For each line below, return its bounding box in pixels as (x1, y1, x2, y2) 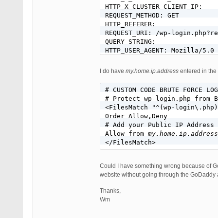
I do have (100, 68, 126, 74)
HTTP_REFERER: (105, 20, 156, 28)
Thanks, (100, 187, 121, 194)
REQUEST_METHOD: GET (105, 12, 179, 19)
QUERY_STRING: (105, 38, 156, 45)
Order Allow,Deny (105, 112, 167, 120)
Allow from (105, 130, 148, 137)
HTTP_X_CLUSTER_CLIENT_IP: (105, 3, 202, 10)
